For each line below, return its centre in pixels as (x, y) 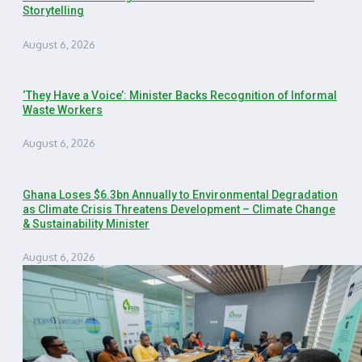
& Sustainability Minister (86, 223)
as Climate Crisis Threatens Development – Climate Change (179, 209)
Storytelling (53, 11)
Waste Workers (63, 109)
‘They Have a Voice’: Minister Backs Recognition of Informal (180, 95)
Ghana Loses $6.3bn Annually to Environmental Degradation (180, 194)
